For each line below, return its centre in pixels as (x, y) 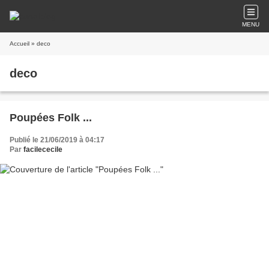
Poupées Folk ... (51, 118)
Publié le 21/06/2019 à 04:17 (57, 140)
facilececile (43, 150)
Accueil (20, 44)
